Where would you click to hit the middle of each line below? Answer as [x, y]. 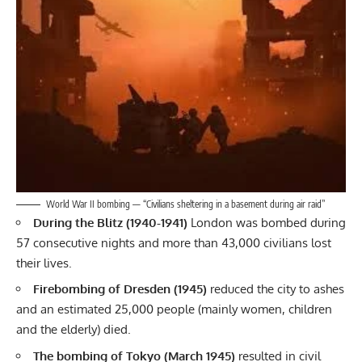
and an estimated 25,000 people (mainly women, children [174, 309]
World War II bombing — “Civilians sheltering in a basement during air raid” [185, 204]
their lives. [44, 263]
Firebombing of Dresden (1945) [120, 289]
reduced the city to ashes [276, 289]
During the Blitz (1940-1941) [110, 222]
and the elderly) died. [74, 330]
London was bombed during [267, 222]
